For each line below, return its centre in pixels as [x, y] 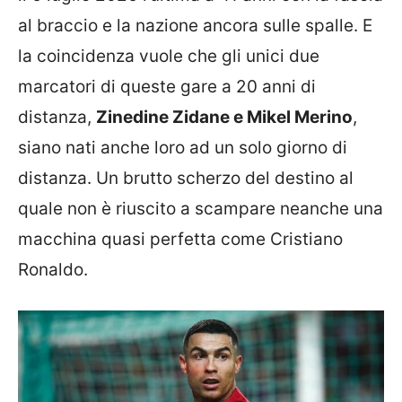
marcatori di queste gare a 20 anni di [167, 86]
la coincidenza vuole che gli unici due [169, 56]
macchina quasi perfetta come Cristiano [180, 239]
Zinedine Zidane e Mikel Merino [224, 117]
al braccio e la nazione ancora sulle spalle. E [195, 25]
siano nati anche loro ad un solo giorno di [183, 147]
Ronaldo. [53, 269]
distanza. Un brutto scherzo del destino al [186, 178]
